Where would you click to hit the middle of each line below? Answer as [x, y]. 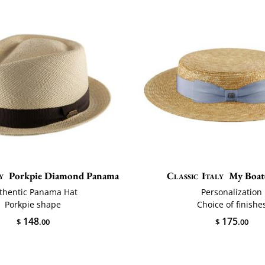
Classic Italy [195, 175]
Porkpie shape [33, 204]
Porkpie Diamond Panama [64, 175]
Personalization [232, 192]
